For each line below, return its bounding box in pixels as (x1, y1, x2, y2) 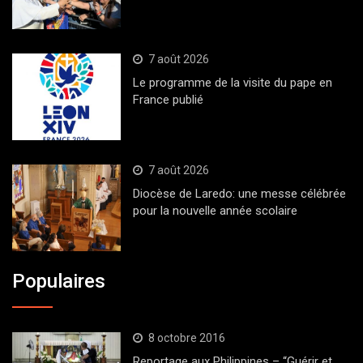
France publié (132, 92, 203, 108)
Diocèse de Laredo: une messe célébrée (132, 186, 346, 202)
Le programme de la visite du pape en (132, 75, 332, 91)
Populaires (12, 269, 105, 293)
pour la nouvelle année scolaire (132, 203, 297, 219)
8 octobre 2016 (147, 331, 225, 344)
